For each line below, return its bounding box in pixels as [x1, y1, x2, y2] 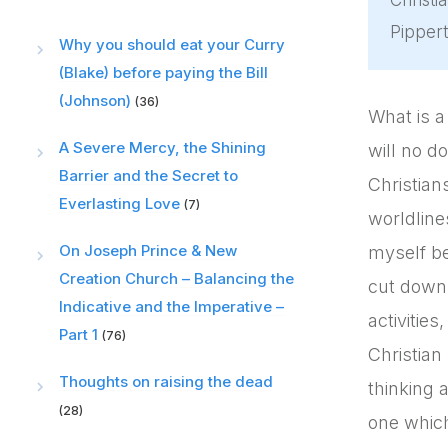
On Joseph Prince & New [59, 241, 237, 260]
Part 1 [59, 325, 98, 344]
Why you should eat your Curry [59, 35, 285, 54]
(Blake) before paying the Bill [59, 63, 268, 82]
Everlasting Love [59, 194, 180, 213]
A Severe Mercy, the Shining [59, 138, 266, 157]
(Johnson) [59, 91, 131, 110]
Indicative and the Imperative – [59, 297, 284, 316]
